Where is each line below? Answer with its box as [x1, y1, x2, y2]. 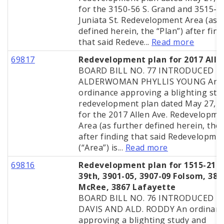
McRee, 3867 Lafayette [78, 181, 176, 193]
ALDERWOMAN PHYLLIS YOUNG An [78, 76, 219, 87]
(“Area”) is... [78, 142, 125, 153]
